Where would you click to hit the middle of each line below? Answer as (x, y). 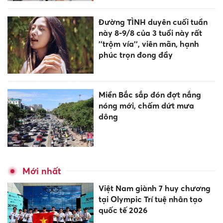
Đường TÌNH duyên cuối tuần (153, 22)
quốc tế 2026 (123, 210)
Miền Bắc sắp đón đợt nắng (150, 95)
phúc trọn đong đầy (135, 55)
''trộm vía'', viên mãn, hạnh (149, 44)
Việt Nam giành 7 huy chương (154, 188)
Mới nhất (42, 171)
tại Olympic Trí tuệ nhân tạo (150, 199)
